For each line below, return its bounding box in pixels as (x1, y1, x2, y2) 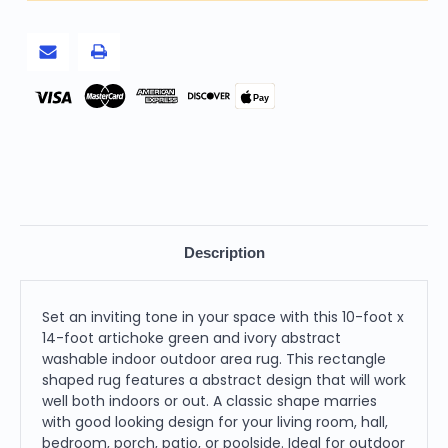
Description (183, 243, 265, 261)
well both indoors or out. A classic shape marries (42, 390, 377, 411)
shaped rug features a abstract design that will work (42, 369, 406, 390)
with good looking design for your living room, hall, (42, 411, 388, 432)
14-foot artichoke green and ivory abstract (42, 327, 341, 348)
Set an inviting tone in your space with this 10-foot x (42, 306, 404, 327)
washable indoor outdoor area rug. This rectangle (42, 348, 386, 369)
